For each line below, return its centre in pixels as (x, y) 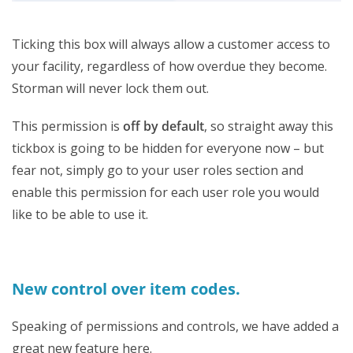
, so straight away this (269, 126)
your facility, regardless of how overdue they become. (169, 66)
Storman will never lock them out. (110, 88)
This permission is (67, 126)
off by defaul (161, 126)
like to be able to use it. (80, 214)
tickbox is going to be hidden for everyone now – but (168, 148)
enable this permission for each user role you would (165, 192)
